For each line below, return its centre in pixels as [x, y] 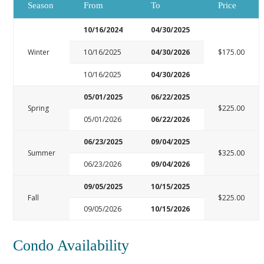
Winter [39, 52]
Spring [39, 108]
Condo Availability [71, 245]
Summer [42, 153]
